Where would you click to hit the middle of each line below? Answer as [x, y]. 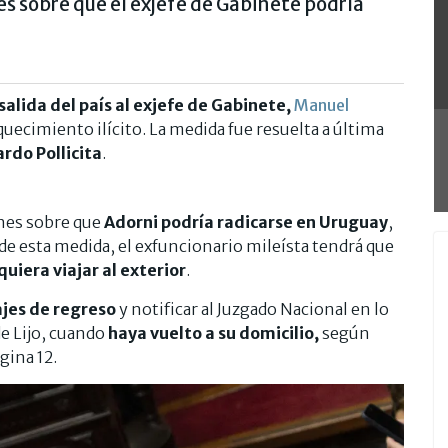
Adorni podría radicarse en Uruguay [246, 222]
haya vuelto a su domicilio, [215, 333]
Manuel [321, 105]
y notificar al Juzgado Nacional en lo [252, 309]
